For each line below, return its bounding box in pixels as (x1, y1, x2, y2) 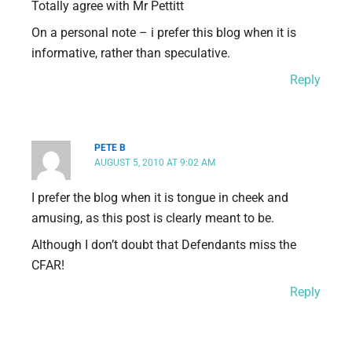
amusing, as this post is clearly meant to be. (31, 211, 274, 226)
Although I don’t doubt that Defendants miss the (31, 237, 296, 253)
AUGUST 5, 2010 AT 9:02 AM (94, 157, 216, 169)
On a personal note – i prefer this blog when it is (31, 25, 296, 41)
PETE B (94, 142, 126, 154)
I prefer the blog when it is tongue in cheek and (31, 190, 288, 206)
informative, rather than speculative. (31, 46, 230, 61)
